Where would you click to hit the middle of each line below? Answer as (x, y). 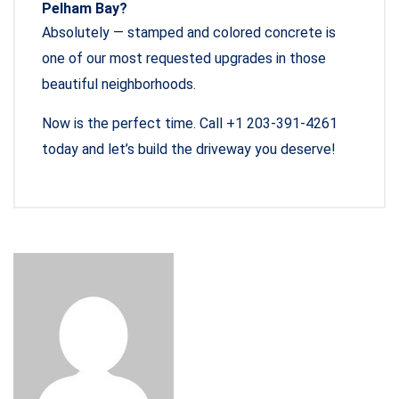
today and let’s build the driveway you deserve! (189, 150)
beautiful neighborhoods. (119, 85)
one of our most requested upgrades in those (184, 59)
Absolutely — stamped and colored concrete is (189, 33)
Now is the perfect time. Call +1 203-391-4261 (190, 124)
